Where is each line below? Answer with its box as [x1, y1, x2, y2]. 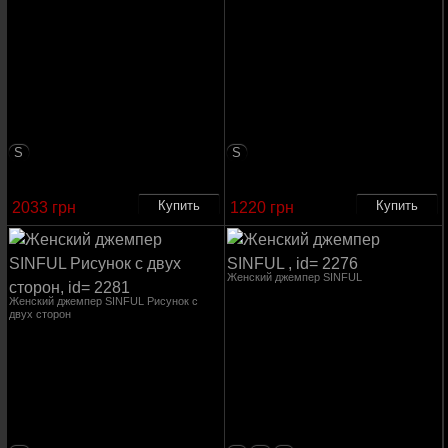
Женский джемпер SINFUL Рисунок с [8, 295, 198, 307]
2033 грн [11, 199, 76, 216]
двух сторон [8, 308, 71, 320]
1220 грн [229, 199, 294, 216]
